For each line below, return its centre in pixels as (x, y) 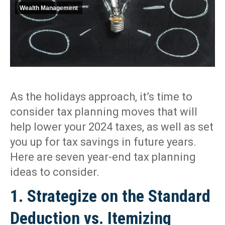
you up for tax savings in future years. (103, 142)
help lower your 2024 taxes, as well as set (112, 127)
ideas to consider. (55, 172)
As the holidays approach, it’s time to (101, 97)
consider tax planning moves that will (104, 112)
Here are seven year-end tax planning (103, 157)
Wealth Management (49, 8)
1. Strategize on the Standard (110, 196)
